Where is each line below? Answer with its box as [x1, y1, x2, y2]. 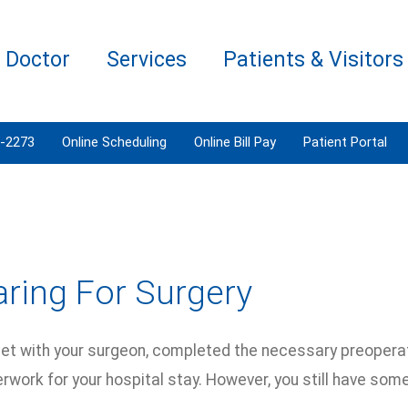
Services [107, 47, 187, 72]
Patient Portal [303, 134, 387, 150]
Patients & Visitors [223, 47, 403, 72]
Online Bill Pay [194, 134, 276, 150]
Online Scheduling [62, 134, 167, 150]
